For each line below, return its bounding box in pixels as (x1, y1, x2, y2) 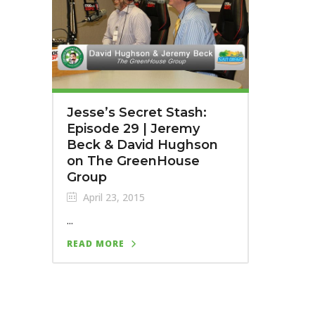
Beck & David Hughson (67, 136, 218, 153)
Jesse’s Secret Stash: (67, 104, 207, 120)
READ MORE (67, 237, 124, 250)
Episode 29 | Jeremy (67, 120, 200, 136)
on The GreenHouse (67, 153, 200, 169)
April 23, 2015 (80, 190, 145, 204)
